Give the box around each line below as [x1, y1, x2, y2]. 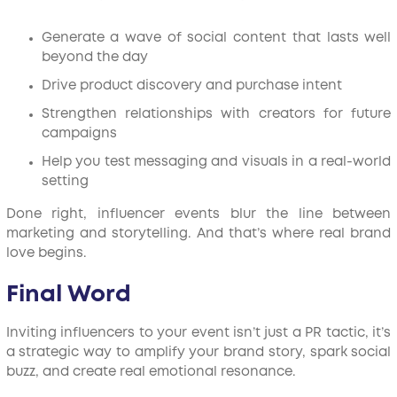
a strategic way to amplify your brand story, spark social [5, 346, 392, 359]
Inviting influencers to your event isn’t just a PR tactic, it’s [5, 327, 392, 339]
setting [41, 175, 89, 188]
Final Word [5, 284, 131, 306]
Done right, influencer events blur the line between [5, 208, 392, 221]
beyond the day [41, 51, 148, 64]
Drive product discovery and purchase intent [41, 80, 342, 92]
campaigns [41, 128, 117, 140]
